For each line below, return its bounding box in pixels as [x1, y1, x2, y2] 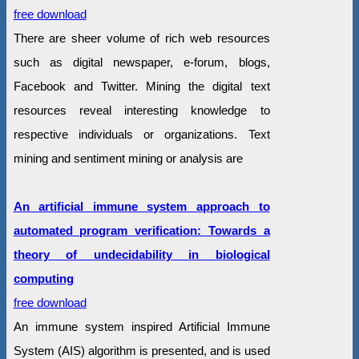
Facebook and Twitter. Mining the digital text [13, 79, 270, 93]
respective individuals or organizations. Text [13, 127, 270, 141]
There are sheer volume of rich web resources [13, 30, 270, 45]
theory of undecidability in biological [13, 247, 270, 261]
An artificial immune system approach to [13, 199, 270, 213]
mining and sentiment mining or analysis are [13, 151, 243, 165]
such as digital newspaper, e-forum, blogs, [13, 54, 270, 69]
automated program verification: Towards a [13, 223, 270, 237]
